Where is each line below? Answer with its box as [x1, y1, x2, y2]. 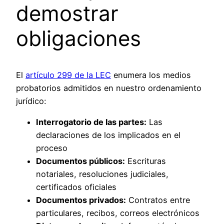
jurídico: [16, 95, 46, 106]
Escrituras [125, 155, 166, 166]
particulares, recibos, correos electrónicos [36, 207, 199, 218]
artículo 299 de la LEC [25, 69, 111, 80]
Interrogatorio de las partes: [36, 116, 146, 127]
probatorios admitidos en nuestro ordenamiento [16, 82, 201, 93]
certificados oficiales [36, 181, 116, 192]
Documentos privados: [36, 194, 126, 205]
